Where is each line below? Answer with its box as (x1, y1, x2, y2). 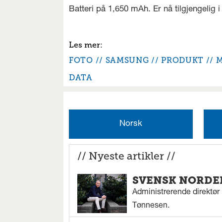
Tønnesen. (132, 202, 170, 211)
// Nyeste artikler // (77, 150, 176, 163)
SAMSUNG (105, 55, 149, 65)
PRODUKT (161, 55, 204, 65)
